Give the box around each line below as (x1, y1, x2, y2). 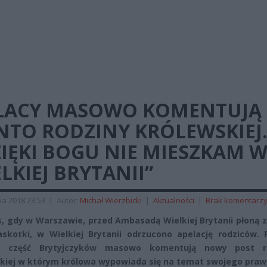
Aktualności (153, 195, 194, 206)
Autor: (57, 195, 80, 206)
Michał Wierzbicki (80, 195, 142, 206)
